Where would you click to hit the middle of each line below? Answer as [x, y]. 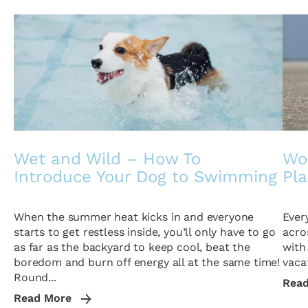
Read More [44, 298]
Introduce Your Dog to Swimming [145, 177]
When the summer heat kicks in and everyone [134, 217]
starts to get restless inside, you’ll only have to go [145, 232]
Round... [35, 277]
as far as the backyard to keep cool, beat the [132, 247]
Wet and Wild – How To [107, 159]
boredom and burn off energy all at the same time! [147, 262]
